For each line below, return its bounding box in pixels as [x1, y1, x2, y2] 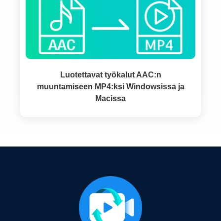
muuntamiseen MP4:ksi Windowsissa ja [37, 82, 184, 91]
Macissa [95, 94, 126, 103]
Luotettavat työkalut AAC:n [60, 70, 161, 79]
